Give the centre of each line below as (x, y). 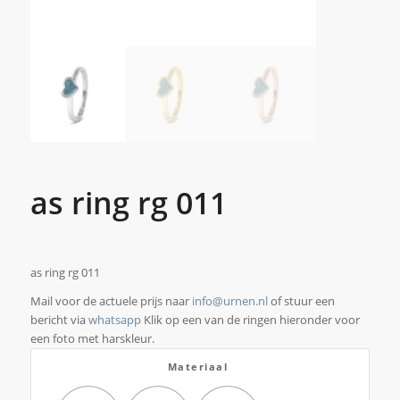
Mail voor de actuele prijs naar (111, 300)
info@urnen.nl (229, 300)
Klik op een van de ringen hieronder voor (250, 319)
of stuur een (301, 300)
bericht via (59, 319)
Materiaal (198, 366)
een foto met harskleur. (92, 338)
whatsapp (114, 319)
